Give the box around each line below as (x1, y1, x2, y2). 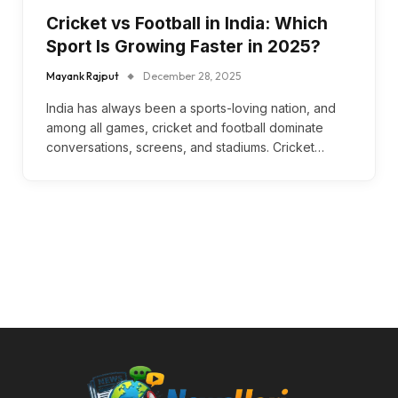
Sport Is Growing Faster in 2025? (46, 36, 321, 57)
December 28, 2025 (143, 68, 241, 83)
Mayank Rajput (46, 68, 119, 83)
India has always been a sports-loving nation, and (46, 99, 336, 115)
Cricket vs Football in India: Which (46, 12, 328, 34)
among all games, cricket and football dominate (46, 119, 323, 135)
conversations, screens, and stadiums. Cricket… (46, 139, 324, 155)
